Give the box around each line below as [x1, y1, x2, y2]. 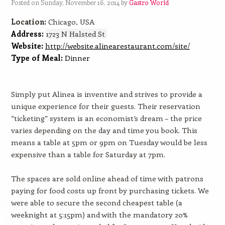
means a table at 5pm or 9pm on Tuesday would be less [11, 137, 207, 147]
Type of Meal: [11, 53, 63, 63]
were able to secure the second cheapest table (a [11, 197, 182, 207]
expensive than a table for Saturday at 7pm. [11, 149, 165, 159]
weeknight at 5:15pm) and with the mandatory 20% [11, 209, 188, 219]
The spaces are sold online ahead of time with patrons [11, 173, 203, 183]
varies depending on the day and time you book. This [11, 125, 197, 135]
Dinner [62, 53, 90, 63]
